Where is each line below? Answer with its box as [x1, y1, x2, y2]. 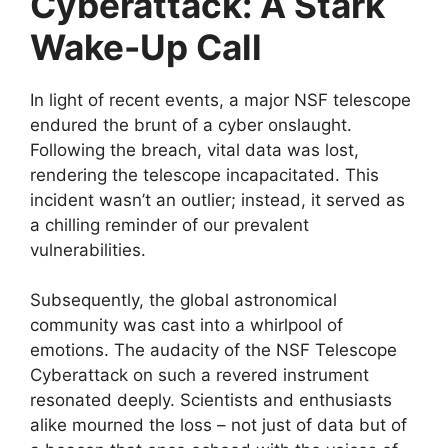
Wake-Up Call [30, 25, 262, 68]
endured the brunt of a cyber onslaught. [30, 114, 352, 135]
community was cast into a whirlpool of [30, 315, 343, 336]
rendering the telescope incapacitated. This [30, 164, 379, 185]
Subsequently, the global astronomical [30, 290, 337, 311]
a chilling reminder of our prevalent [30, 214, 309, 235]
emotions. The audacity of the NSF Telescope [30, 340, 397, 361]
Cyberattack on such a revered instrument [30, 365, 369, 386]
